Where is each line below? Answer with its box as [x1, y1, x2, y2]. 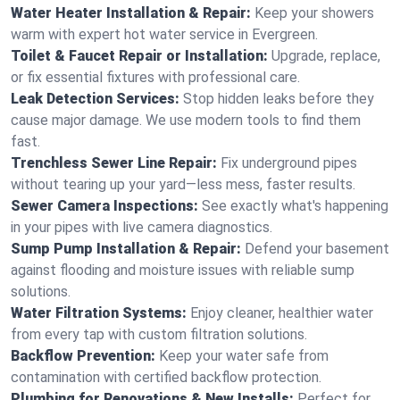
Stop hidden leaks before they [183, 90, 374, 107]
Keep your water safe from [159, 347, 329, 364]
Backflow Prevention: [11, 347, 155, 364]
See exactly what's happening [202, 197, 388, 214]
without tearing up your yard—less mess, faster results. [11, 176, 355, 193]
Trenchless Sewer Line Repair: [11, 154, 217, 171]
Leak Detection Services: [11, 90, 179, 107]
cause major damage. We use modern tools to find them [11, 112, 361, 129]
